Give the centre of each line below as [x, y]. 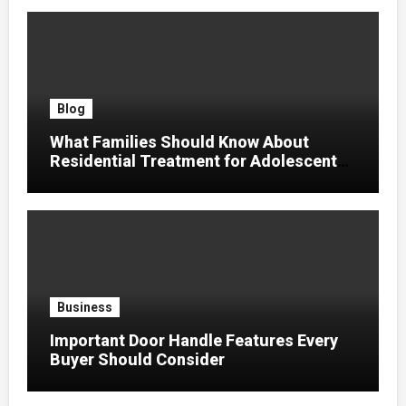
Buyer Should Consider [137, 359]
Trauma [79, 179]
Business [84, 307]
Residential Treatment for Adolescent [193, 160]
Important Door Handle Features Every [193, 340]
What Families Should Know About [179, 141]
